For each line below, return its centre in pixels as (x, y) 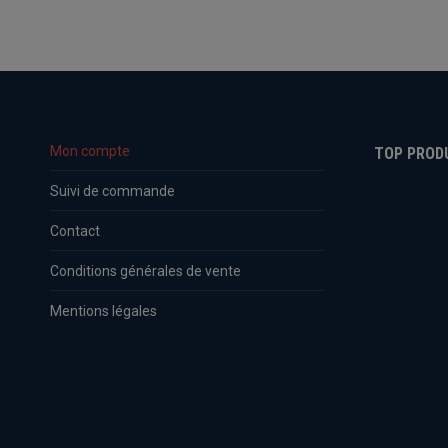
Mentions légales (103, 310)
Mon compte (90, 150)
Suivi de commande (112, 190)
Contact (75, 230)
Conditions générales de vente (145, 270)
